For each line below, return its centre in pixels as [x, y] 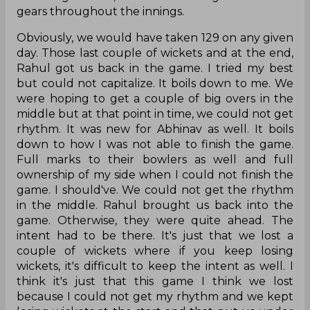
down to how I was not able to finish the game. [155, 144]
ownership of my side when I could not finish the [155, 174]
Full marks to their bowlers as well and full [155, 159]
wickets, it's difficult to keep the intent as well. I [155, 266]
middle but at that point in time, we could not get [155, 113]
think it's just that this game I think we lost [155, 281]
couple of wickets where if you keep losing [155, 250]
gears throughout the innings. [100, 11]
